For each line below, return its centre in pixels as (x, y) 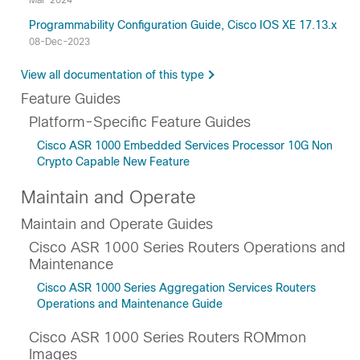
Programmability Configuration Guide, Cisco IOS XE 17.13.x (183, 25)
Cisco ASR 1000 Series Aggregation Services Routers (176, 288)
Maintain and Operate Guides (117, 224)
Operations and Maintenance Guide (130, 304)
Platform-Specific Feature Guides (140, 122)
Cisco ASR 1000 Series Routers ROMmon (168, 337)
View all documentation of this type (112, 75)
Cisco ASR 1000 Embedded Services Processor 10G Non (185, 145)
